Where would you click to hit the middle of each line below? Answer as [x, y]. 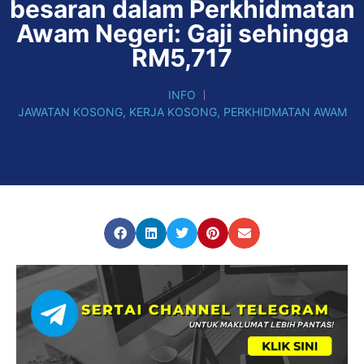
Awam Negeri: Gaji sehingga [182, 34]
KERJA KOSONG [173, 112]
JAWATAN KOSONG [70, 112]
